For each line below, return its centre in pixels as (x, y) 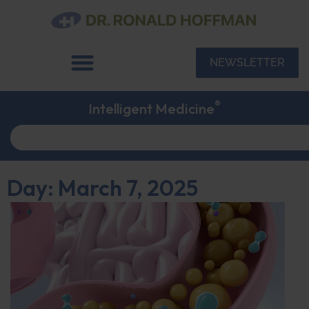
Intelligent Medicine (151, 108)
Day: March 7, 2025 (102, 188)
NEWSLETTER (247, 62)
